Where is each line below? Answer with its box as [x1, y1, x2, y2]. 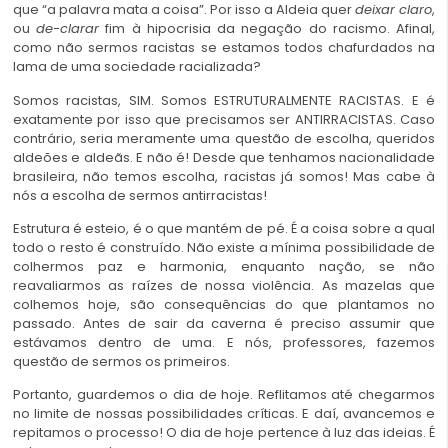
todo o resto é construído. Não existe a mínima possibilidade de [13, 238, 435, 258]
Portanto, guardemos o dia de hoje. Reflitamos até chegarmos [13, 385, 435, 405]
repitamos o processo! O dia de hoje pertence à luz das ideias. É [13, 423, 435, 443]
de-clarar [36, 19, 100, 39]
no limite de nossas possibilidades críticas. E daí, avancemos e [13, 404, 435, 424]
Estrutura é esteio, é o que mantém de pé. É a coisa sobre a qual [13, 219, 435, 239]
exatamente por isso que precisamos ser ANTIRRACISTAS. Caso [13, 109, 435, 129]
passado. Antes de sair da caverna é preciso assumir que [13, 314, 435, 334]
